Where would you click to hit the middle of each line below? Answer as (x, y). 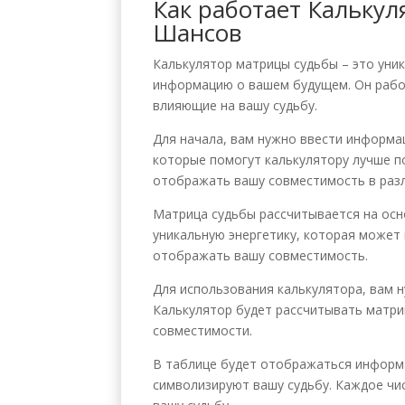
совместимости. (203, 330)
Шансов (198, 32)
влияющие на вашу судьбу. (235, 105)
